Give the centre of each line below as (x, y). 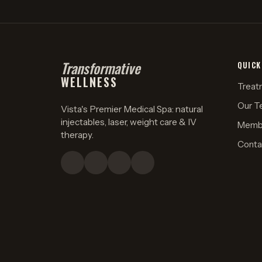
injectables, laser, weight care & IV (129, 122)
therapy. (77, 135)
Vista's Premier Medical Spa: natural (132, 109)
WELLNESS (89, 82)
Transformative (101, 68)
